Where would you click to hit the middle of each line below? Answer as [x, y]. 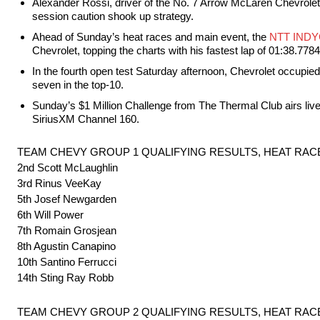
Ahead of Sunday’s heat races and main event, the [151, 37]
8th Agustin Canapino [66, 246]
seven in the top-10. [78, 85]
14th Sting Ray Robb [65, 278]
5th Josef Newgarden [67, 199]
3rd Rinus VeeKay [59, 184]
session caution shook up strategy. [113, 16]
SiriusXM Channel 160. [86, 119]
